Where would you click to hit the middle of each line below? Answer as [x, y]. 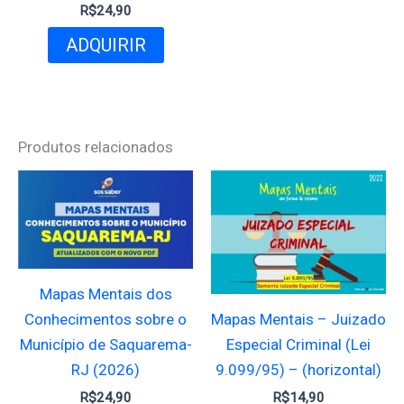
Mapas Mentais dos [106, 294]
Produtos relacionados [96, 147]
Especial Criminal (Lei [298, 344]
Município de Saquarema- [106, 344]
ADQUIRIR [106, 45]
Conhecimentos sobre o [106, 319]
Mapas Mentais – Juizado [298, 319]
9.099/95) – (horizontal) [298, 369]
